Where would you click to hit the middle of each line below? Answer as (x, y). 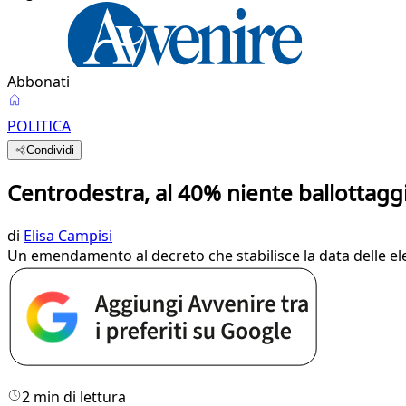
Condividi (51, 150)
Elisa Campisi (68, 235)
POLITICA (39, 126)
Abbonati (39, 82)
